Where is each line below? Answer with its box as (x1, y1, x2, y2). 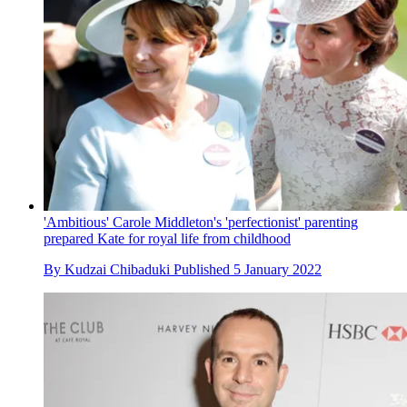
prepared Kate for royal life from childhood (44, 230, 291, 246)
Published (174, 261, 233, 277)
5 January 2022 (233, 261, 322, 277)
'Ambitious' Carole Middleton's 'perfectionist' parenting (44, 213, 358, 230)
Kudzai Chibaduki (65, 261, 170, 277)
